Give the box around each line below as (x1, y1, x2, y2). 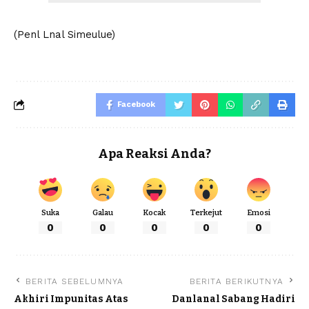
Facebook (117, 99, 155, 109)
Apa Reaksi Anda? (98, 146, 211, 161)
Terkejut (190, 208, 223, 217)
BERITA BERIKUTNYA (189, 277, 283, 287)
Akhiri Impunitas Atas (14, 293, 128, 306)
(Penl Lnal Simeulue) (14, 28, 115, 41)
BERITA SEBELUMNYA (26, 277, 124, 287)
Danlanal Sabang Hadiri (172, 293, 295, 306)
